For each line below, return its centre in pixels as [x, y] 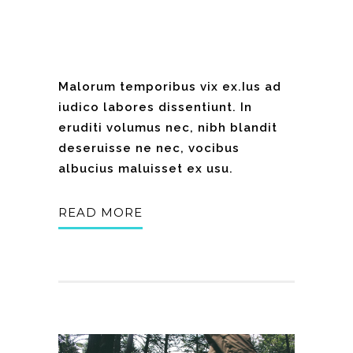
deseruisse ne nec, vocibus [149, 149]
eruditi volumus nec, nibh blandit [168, 128]
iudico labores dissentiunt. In [155, 108]
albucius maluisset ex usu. [146, 169]
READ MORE [100, 213]
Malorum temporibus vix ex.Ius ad [170, 87]
